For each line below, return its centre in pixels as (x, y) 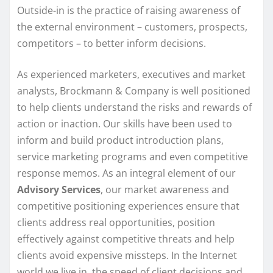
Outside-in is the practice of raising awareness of (129, 10)
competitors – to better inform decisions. (112, 43)
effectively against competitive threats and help (126, 239)
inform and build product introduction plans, (120, 140)
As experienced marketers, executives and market (131, 74)
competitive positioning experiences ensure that (128, 206)
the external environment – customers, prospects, (132, 27)
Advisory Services (59, 189)
